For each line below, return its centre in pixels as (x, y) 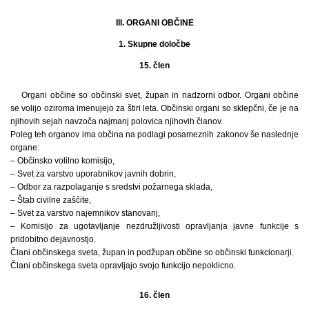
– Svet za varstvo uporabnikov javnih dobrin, (93, 173)
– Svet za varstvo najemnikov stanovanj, (85, 213)
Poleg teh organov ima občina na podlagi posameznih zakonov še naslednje (154, 134)
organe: (25, 147)
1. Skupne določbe (154, 44)
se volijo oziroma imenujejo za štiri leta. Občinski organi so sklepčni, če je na (154, 108)
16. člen (154, 295)
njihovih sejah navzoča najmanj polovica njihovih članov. (117, 121)
